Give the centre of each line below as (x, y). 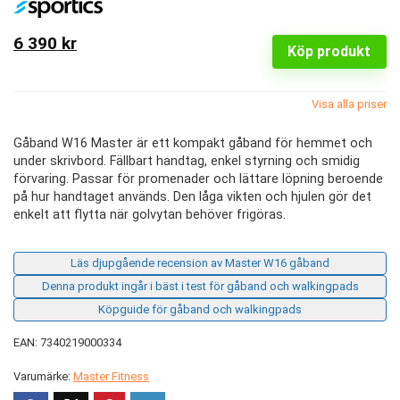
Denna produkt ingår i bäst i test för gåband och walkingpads (200, 286)
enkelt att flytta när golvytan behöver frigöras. (150, 214)
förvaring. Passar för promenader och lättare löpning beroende (198, 179)
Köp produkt (329, 52)
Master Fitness (111, 376)
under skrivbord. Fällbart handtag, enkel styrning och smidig (187, 161)
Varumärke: (43, 376)
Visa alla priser (349, 104)
